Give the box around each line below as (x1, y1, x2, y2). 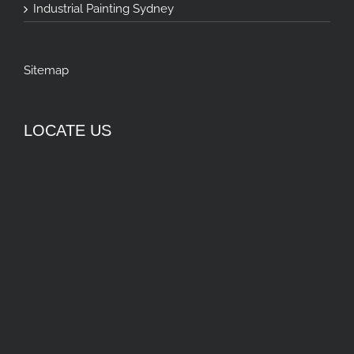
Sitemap (24, 63, 69, 78)
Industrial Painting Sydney (33, 2, 174, 17)
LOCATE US (24, 122, 111, 140)
